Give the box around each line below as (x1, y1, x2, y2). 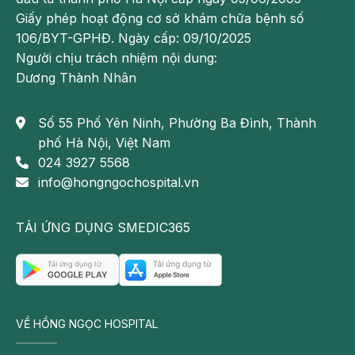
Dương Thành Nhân (16, 70, 136, 86)
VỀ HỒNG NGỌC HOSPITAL (16, 317, 158, 331)
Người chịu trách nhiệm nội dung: (16, 50, 217, 67)
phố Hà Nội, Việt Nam (38, 135, 170, 151)
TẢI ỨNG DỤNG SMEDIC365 (16, 219, 190, 236)
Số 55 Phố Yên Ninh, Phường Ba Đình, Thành (38, 115, 316, 132)
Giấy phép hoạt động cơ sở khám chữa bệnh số (16, 10, 304, 27)
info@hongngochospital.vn (38, 174, 199, 191)
